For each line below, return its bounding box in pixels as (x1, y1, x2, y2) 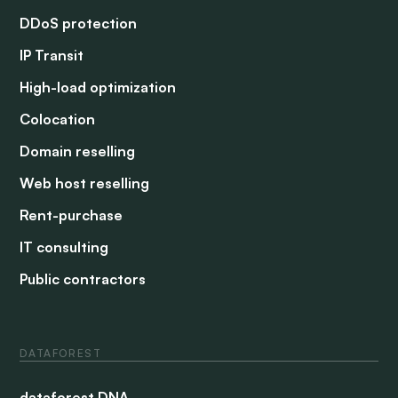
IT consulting (20, 238, 109, 257)
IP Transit (20, 46, 84, 65)
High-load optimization (20, 78, 177, 97)
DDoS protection (20, 14, 138, 33)
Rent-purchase (20, 206, 123, 225)
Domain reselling (20, 142, 136, 161)
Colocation (20, 110, 96, 129)
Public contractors (20, 270, 147, 289)
